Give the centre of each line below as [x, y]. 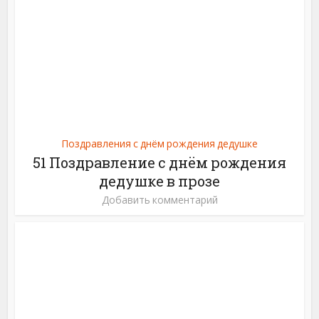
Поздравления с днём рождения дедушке [159, 144]
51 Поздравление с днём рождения [159, 163]
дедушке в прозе [159, 181]
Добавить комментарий [159, 200]
